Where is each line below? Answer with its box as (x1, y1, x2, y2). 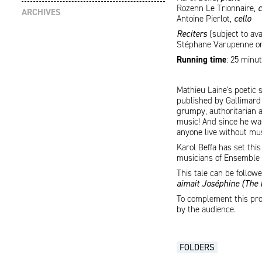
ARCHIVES (22, 6, 61, 18)
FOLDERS (180, 242, 215, 253)
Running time (177, 54, 226, 65)
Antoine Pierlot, (177, 13, 234, 25)
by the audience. (177, 204, 236, 215)
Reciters (177, 28, 207, 40)
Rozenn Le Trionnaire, (177, 2, 258, 14)
